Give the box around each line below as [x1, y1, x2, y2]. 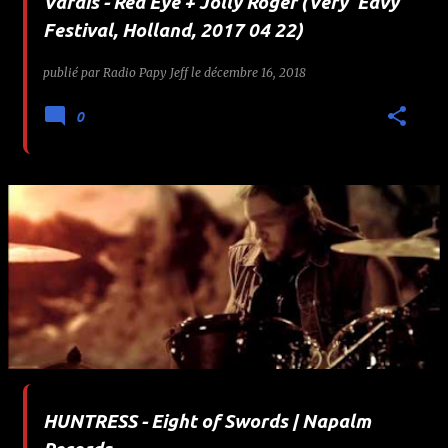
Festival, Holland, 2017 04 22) [43, 19, 303, 41]
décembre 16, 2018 [204, 64, 306, 80]
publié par [43, 64, 103, 80]
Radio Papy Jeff [103, 64, 188, 80]
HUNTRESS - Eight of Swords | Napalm [43, 410, 371, 432]
